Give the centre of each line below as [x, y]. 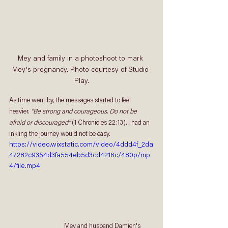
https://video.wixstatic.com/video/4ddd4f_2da [81, 145]
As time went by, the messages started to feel [71, 100]
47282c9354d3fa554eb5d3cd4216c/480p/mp [80, 155]
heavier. [20, 111]
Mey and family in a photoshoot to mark [81, 59]
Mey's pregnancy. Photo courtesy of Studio [81, 70]
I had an [139, 123]
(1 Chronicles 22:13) [99, 123]
